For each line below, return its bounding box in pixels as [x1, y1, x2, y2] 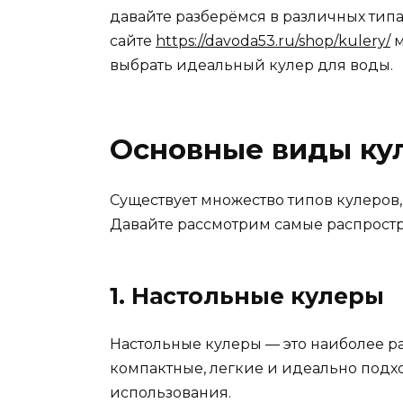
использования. [110, 384, 231, 401]
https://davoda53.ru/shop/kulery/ [156, 32, 390, 49]
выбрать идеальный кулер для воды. [110, 57, 393, 74]
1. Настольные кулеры [110, 282, 384, 309]
